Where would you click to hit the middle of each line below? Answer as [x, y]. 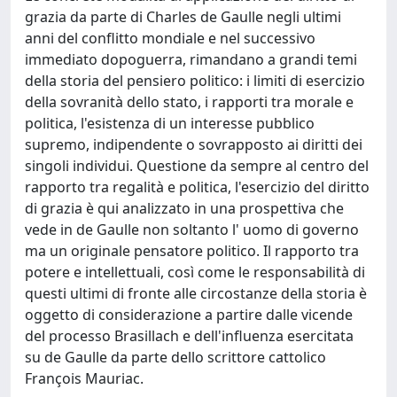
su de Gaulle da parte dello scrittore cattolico [175, 357]
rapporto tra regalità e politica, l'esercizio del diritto [197, 187]
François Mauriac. [84, 378]
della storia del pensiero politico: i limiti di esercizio [195, 81]
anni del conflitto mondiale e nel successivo [170, 38]
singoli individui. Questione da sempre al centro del [197, 166]
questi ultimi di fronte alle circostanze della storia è [196, 293]
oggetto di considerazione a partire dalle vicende [189, 315]
